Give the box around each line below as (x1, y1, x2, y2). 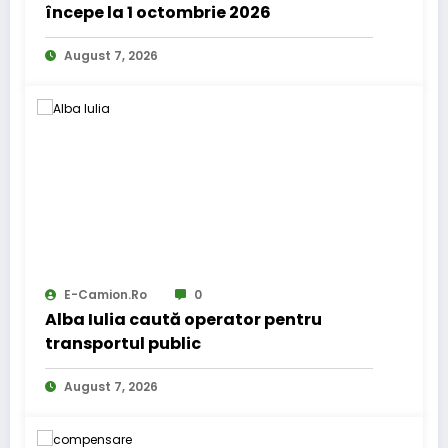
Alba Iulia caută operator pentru (45, 308, 322, 332)
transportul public (45, 332, 201, 356)
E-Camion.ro (64, 286, 147, 304)
